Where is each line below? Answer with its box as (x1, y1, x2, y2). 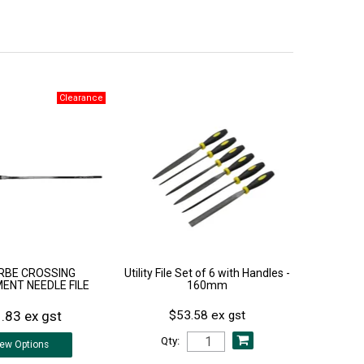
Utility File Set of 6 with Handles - (124, 266, 291, 280)
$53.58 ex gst (169, 308, 246, 323)
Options (12, 339, 50, 351)
